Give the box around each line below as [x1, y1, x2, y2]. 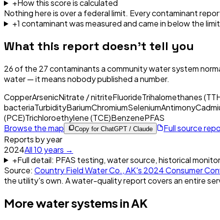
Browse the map [4, 122, 64, 133]
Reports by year [4, 134, 62, 144]
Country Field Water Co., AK [34, 165, 136, 175]
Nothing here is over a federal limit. [4, 7, 128, 18]
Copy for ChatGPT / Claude [75, 125, 153, 133]
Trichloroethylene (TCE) [25, 112, 111, 123]
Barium [66, 102, 91, 112]
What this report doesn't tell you [4, 38, 194, 54]
